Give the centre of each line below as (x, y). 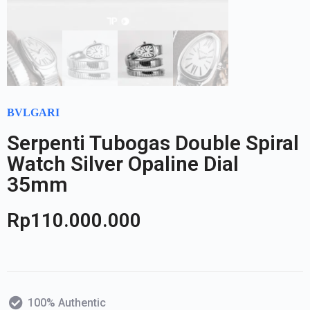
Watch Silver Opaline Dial (123, 163)
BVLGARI (33, 112)
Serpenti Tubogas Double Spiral (153, 143)
